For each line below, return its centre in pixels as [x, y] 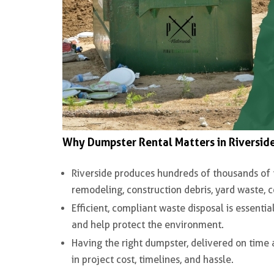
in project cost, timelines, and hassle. [153, 260]
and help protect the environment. [148, 225]
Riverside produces [114, 173]
